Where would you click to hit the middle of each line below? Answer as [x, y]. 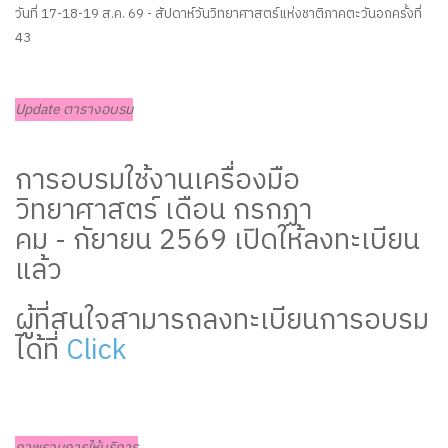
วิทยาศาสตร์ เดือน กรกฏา [163, 211]
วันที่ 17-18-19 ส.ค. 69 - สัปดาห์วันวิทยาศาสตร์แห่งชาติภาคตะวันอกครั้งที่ [218, 14]
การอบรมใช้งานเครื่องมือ [157, 181]
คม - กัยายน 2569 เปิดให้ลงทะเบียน [217, 241]
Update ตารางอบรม [74, 110]
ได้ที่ [40, 351]
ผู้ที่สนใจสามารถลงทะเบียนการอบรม [222, 321]
